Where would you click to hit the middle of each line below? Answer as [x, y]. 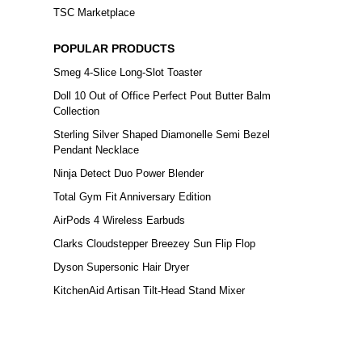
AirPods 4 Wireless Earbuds [119, 221]
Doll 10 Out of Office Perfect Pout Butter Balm [162, 96]
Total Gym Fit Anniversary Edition [132, 197]
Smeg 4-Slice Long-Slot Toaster [128, 73]
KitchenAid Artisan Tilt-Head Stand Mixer [149, 291]
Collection [76, 112]
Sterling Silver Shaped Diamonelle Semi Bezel [162, 135]
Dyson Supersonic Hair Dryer [121, 267]
